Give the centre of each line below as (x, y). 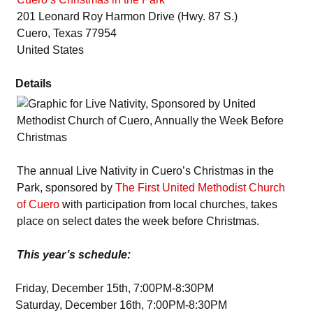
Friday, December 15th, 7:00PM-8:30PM (115, 288)
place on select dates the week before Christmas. (138, 221)
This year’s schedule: (74, 255)
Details (34, 83)
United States (50, 50)
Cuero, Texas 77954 (67, 33)
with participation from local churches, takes (168, 204)
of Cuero (38, 204)
